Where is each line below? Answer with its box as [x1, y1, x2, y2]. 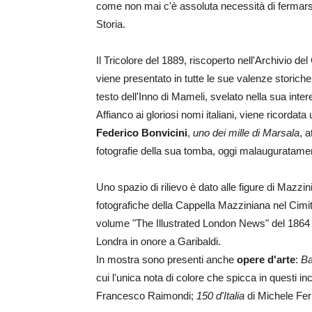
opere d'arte [237, 253, 295, 265]
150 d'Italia [196, 290, 244, 302]
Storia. [96, 18, 125, 30]
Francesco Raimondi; [96, 290, 196, 302]
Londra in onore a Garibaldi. [96, 235, 221, 247]
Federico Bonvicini [96, 127, 187, 139]
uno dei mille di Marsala [193, 127, 299, 139]
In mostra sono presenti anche [96, 253, 237, 265]
